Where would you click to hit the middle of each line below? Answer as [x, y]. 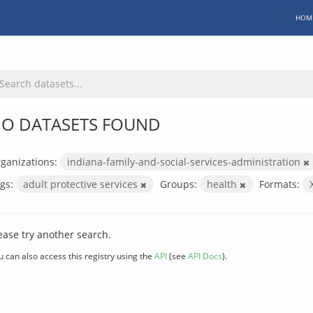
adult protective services [82, 184]
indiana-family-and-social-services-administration [185, 161]
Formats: [279, 184]
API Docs [205, 255]
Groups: [179, 184]
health [223, 184]
